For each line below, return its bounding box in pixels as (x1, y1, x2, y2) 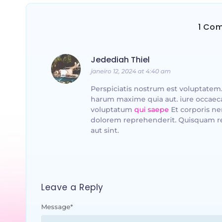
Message (41, 202, 70, 211)
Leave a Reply (41, 181, 104, 193)
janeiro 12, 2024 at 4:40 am (91, 67, 171, 75)
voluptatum (91, 105, 134, 114)
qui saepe (134, 105, 169, 114)
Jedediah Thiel (91, 54, 150, 66)
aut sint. (91, 126, 119, 135)
